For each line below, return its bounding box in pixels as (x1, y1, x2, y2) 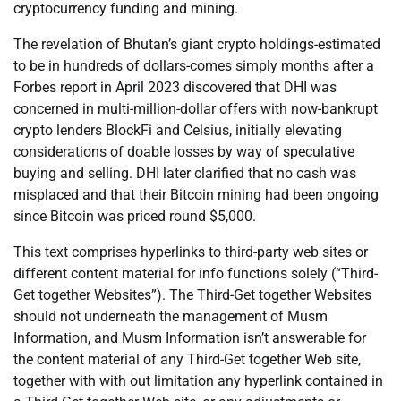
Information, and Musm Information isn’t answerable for (13, 329, 366, 347)
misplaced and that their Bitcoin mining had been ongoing (13, 186, 379, 204)
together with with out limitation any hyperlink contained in (13, 372, 383, 390)
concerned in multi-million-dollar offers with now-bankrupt (13, 100, 378, 118)
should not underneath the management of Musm (13, 308, 328, 326)
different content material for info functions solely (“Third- (13, 265, 378, 283)
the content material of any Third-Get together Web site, (13, 351, 361, 369)
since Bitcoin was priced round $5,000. (13, 208, 256, 226)
